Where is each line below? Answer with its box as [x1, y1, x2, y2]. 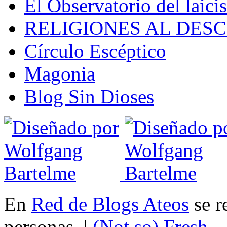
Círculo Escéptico [24, 40, 166, 62]
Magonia [24, 63, 95, 85]
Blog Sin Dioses [24, 86, 154, 108]
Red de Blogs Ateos [31, 193, 189, 215]
